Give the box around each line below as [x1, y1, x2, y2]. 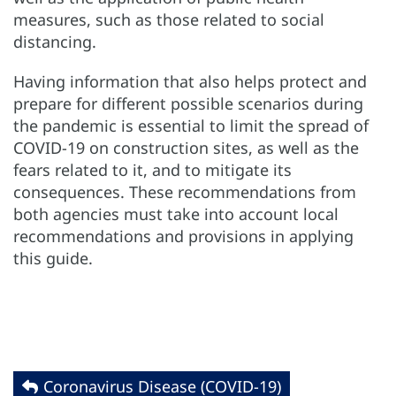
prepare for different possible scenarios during [13, 93, 363, 115]
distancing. [13, 31, 96, 53]
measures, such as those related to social [13, 9, 324, 31]
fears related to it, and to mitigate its [13, 159, 292, 181]
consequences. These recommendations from [13, 181, 356, 203]
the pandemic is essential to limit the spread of [13, 115, 369, 137]
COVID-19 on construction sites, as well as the [13, 137, 359, 159]
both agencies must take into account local [13, 203, 339, 225]
